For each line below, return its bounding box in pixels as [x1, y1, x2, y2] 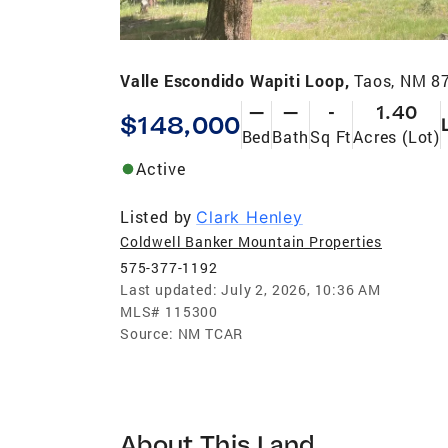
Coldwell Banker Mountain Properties [120, 231, 382, 251]
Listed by [120, 205, 193, 227]
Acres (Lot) [353, 125, 440, 147]
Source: [120, 323, 174, 343]
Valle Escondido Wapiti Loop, [120, 69, 355, 91]
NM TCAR [177, 323, 244, 343]
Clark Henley [196, 206, 303, 227]
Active [136, 157, 186, 179]
